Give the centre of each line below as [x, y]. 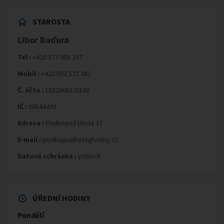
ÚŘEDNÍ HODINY [61, 198]
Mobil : [28, 74]
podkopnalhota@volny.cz [80, 140]
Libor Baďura [43, 40]
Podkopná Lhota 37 [74, 123]
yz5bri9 [88, 156]
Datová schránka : [47, 156]
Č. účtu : [30, 90]
